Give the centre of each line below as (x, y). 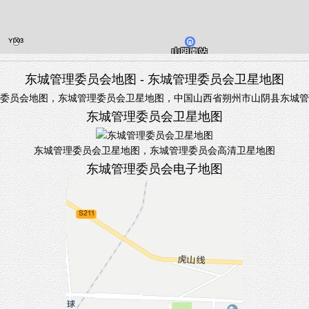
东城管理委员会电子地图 (154, 169)
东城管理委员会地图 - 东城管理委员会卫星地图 (154, 79)
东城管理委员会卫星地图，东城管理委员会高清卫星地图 (154, 150)
